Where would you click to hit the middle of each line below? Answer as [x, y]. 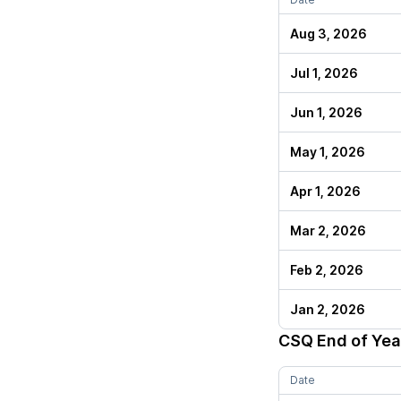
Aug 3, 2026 [328, 34]
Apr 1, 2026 [325, 191]
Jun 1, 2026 [326, 112]
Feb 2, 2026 [327, 270]
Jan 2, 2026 [328, 309]
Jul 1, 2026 [324, 73]
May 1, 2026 [328, 152]
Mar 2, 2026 [328, 230]
